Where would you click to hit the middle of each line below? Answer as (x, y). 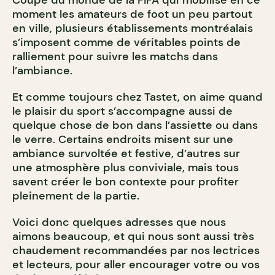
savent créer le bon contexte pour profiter (126, 181)
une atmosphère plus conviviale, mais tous (126, 167)
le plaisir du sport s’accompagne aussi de (122, 111)
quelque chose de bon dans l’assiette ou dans (135, 125)
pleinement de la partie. (76, 196)
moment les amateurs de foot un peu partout (132, 14)
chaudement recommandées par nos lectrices (136, 250)
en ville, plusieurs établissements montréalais (133, 28)
